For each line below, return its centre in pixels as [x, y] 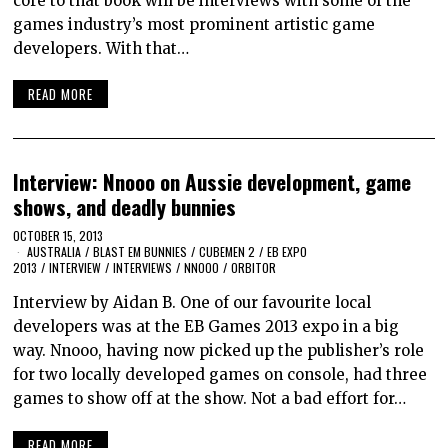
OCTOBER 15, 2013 [58, 236]
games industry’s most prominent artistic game [194, 24]
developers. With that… [101, 48]
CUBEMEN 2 [227, 252]
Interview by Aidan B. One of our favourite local [192, 303]
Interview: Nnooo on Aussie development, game [212, 182]
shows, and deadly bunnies [125, 207]
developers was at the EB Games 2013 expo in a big [206, 327]
